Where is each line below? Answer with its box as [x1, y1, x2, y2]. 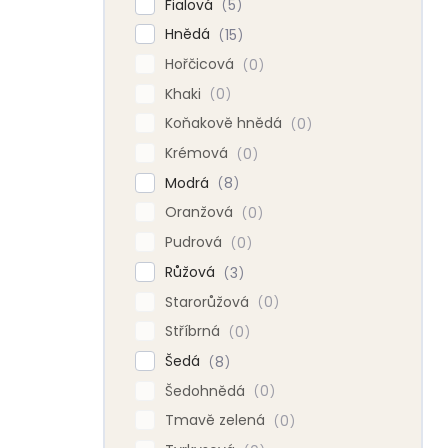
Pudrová [165, 232, 226, 253]
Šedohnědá [165, 380, 249, 401]
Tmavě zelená [165, 410, 269, 431]
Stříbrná [165, 321, 224, 342]
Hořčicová [165, 54, 238, 75]
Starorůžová [165, 291, 253, 312]
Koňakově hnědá [165, 113, 286, 134]
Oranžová [165, 202, 237, 223]
